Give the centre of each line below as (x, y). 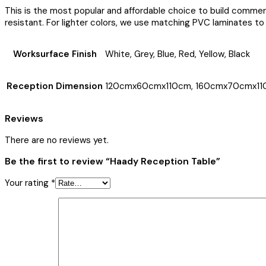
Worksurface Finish (55, 54)
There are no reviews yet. (57, 140)
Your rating (28, 183)
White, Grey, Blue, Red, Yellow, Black (178, 54)
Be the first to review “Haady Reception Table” (113, 161)
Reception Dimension (55, 86)
